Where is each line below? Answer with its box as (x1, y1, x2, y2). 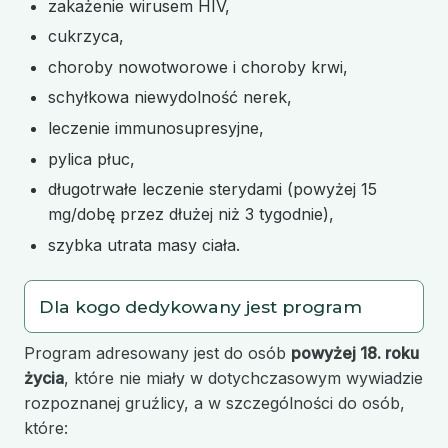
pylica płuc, (48, 148, 135, 169)
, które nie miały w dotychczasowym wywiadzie (64, 368, 423, 389)
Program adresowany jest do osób (24, 343, 291, 364)
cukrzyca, (48, 26, 124, 47)
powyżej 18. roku (291, 343, 419, 364)
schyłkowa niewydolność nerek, (48, 87, 292, 108)
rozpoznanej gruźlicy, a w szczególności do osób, (24, 393, 405, 414)
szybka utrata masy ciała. (48, 234, 240, 255)
